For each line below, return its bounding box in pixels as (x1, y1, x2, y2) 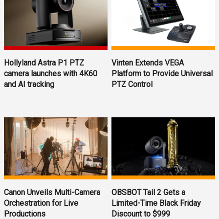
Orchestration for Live (4, 198, 78, 208)
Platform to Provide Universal (111, 69, 213, 79)
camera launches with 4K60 (4, 69, 97, 79)
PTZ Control (111, 80, 153, 89)
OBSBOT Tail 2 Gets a (111, 188, 186, 197)
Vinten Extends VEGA (111, 58, 184, 68)
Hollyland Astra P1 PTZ (4, 58, 84, 68)
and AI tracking (4, 80, 54, 89)
